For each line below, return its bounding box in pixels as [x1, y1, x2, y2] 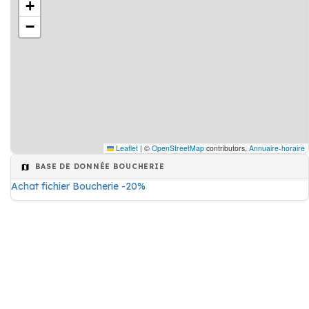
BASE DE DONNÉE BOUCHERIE [32, 161, 165, 171]
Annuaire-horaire [249, 143, 305, 153]
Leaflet [114, 143, 138, 153]
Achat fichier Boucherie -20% [11, 180, 146, 192]
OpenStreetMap [152, 143, 204, 153]
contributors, [204, 143, 249, 153]
